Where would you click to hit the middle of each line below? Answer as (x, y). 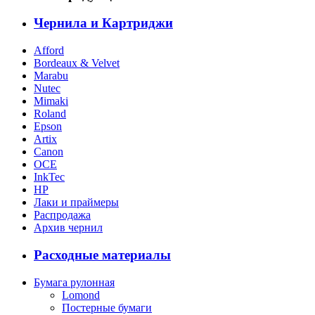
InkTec (49, 177)
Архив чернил (68, 228)
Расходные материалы (102, 255)
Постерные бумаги (107, 307)
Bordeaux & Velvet (77, 63)
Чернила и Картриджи (103, 23)
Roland (50, 114)
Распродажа (62, 215)
